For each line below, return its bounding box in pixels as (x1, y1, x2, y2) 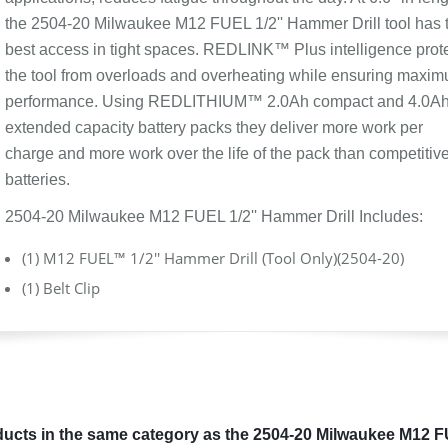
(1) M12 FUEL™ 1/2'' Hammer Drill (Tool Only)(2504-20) (22, 247, 405, 268)
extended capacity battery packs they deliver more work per (4, 119, 423, 136)
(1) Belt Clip (22, 277, 101, 298)
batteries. (4, 171, 70, 188)
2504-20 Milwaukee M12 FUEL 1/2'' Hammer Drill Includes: (4, 208, 423, 225)
